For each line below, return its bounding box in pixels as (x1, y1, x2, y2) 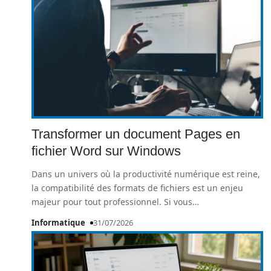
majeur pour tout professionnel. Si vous (31, 196, 192, 207)
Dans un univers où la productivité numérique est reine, (31, 168, 260, 180)
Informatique (31, 217, 85, 228)
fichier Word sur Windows (31, 143, 181, 158)
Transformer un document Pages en (31, 126, 240, 142)
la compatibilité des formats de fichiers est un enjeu (31, 182, 243, 194)
